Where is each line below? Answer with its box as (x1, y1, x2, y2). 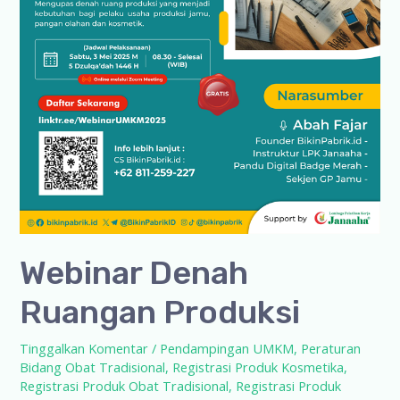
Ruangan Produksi (20, 293, 301, 332)
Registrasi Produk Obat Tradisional (20, 376, 229, 395)
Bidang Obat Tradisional (20, 357, 166, 376)
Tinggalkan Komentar (20, 338, 149, 357)
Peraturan (301, 338, 362, 357)
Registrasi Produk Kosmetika (172, 357, 345, 376)
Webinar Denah (20, 254, 249, 293)
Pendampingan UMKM (160, 338, 295, 357)
